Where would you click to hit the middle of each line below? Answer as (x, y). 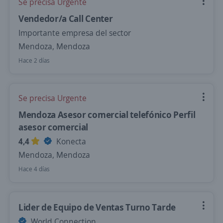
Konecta (70, 141)
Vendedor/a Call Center (66, 18)
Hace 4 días (34, 169)
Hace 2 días (34, 60)
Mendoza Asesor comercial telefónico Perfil (107, 114)
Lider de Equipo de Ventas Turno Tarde (97, 207)
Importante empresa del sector (75, 33)
